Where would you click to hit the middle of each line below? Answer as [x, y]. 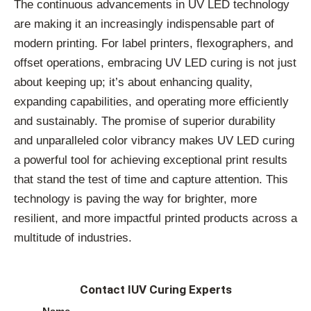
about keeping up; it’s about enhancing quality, [133, 83]
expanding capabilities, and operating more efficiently [151, 102]
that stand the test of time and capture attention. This [151, 180]
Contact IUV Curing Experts [155, 289]
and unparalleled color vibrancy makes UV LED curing [154, 141]
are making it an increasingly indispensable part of [144, 24]
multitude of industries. [73, 238]
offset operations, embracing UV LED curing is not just [155, 63]
